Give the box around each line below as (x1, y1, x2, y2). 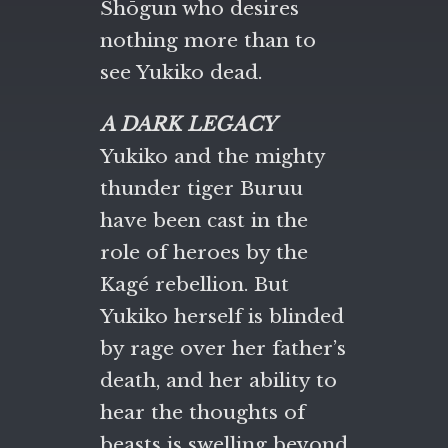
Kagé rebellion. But (100, 272, 289, 296)
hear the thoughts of (100, 400, 305, 424)
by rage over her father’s (100, 336, 346, 360)
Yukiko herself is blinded (100, 304, 344, 328)
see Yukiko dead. (100, 60, 262, 84)
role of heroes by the (100, 240, 308, 264)
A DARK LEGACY (100, 112, 276, 136)
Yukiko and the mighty (100, 144, 325, 168)
